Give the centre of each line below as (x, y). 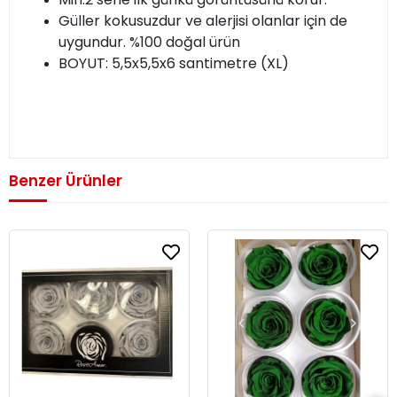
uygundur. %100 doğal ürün (149, 43)
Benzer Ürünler (66, 180)
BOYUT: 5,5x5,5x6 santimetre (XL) (174, 64)
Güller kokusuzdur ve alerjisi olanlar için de (203, 21)
